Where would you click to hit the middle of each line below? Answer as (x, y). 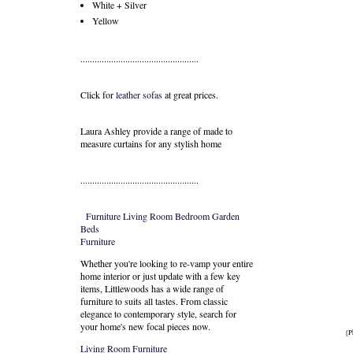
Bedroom (192, 216)
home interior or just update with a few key (160, 276)
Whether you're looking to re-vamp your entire (167, 263)
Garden (226, 216)
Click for (98, 95)
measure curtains (111, 143)
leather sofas (139, 95)
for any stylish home (182, 143)
